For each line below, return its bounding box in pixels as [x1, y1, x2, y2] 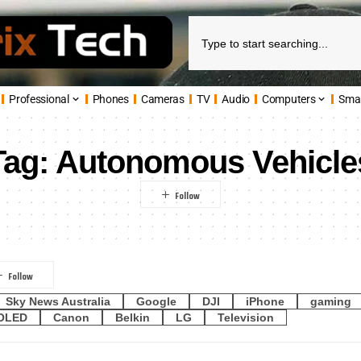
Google [136, 294, 176, 308]
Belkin [115, 311, 150, 324]
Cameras [140, 92, 185, 106]
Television [218, 311, 274, 324]
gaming [310, 294, 351, 308]
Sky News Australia [6, 294, 110, 308]
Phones [92, 92, 129, 106]
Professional [9, 92, 69, 106]
